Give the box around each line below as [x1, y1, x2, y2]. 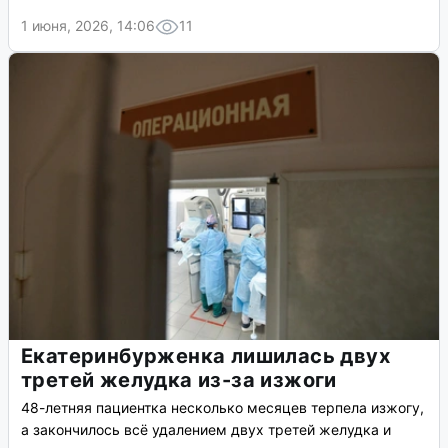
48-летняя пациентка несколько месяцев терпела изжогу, [21, 399, 424, 417]
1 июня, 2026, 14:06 [21, 17, 155, 35]
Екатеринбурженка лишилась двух [21, 344, 390, 369]
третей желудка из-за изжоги [21, 368, 337, 393]
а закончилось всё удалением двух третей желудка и [21, 421, 391, 439]
